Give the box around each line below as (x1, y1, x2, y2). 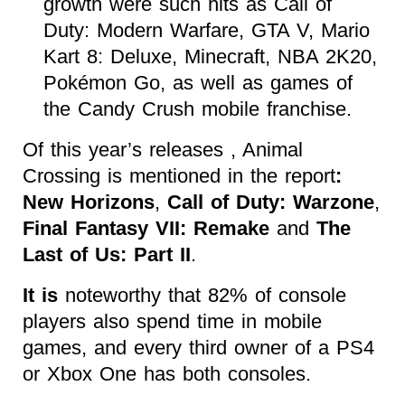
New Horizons (23, 190, 155, 213)
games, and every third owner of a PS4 (23, 335, 374, 359)
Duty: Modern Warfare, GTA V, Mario (42, 18, 370, 42)
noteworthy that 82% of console (65, 283, 346, 306)
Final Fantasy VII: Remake (23, 216, 269, 240)
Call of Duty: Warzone (167, 190, 374, 213)
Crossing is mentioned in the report (23, 164, 335, 187)
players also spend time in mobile (23, 309, 322, 333)
